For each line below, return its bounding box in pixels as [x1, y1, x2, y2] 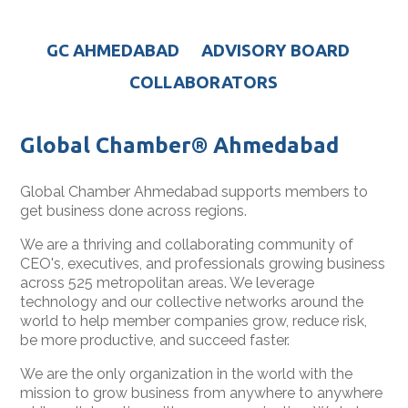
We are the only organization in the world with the [20, 364, 353, 382]
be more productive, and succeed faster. [20, 331, 291, 349]
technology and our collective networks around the [20, 292, 364, 311]
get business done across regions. [20, 201, 248, 219]
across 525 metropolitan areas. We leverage [20, 273, 315, 291]
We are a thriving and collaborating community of [20, 235, 354, 253]
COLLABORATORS [129, 72, 282, 92]
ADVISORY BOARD [198, 40, 351, 60]
